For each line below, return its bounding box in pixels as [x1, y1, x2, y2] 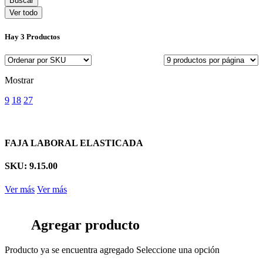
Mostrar [5, 75, 33, 85]
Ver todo [9, 8, 38, 18]
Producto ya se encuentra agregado [5, 245, 134, 255]
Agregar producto [31, 217, 140, 233]
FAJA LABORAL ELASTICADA [5, 137, 143, 148]
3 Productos [21, 32, 60, 41]
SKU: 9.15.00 [5, 161, 58, 171]
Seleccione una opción [136, 245, 220, 255]
